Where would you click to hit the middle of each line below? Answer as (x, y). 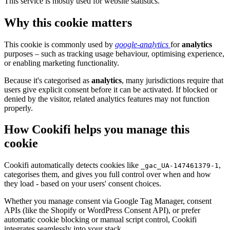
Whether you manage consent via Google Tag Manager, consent (108, 201)
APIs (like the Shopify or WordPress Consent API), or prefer (102, 210)
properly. (18, 108)
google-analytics (143, 44)
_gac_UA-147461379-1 (180, 166)
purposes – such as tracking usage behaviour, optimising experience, (114, 53)
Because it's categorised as (48, 80)
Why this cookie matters (68, 22)
